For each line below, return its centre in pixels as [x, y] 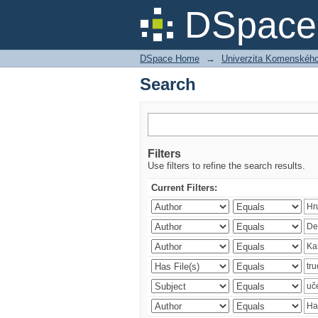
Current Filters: [184, 188]
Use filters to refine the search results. [226, 166]
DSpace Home [170, 59]
